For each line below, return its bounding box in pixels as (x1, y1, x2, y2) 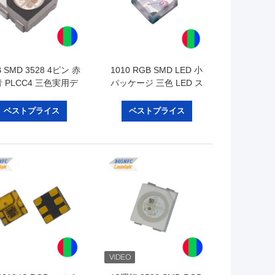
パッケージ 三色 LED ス (110, 78, 203, 88)
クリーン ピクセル (121, 91, 192, 101)
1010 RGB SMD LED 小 (110, 65, 203, 76)
